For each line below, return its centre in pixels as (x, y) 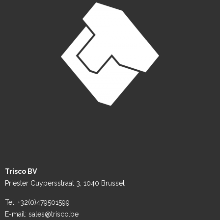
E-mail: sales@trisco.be (42, 214)
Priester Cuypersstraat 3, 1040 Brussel (65, 183)
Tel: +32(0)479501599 (37, 202)
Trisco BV (21, 171)
